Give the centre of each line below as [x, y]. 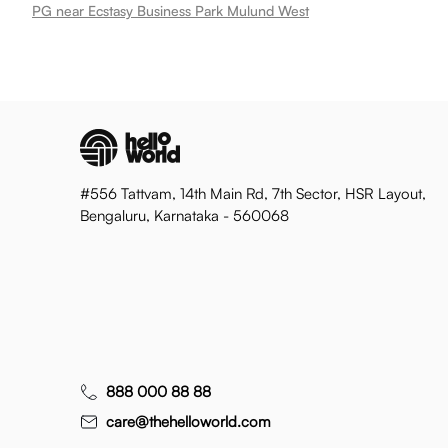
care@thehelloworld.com [188, 421]
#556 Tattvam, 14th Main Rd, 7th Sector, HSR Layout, [253, 193]
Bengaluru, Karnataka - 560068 [184, 215]
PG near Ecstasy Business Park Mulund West [170, 10]
